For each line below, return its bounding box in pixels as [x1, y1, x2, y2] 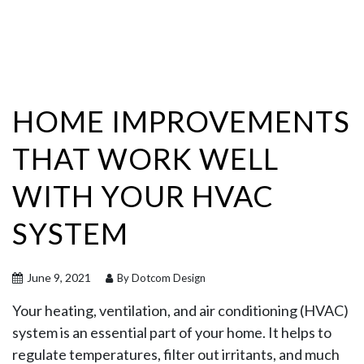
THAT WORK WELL [12, 141, 279, 176]
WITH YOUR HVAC [12, 178, 274, 214]
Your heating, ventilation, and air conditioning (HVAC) [12, 301, 349, 319]
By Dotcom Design [115, 271, 206, 284]
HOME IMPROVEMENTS [12, 103, 350, 139]
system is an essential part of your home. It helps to [12, 323, 331, 341]
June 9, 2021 [24, 271, 91, 284]
